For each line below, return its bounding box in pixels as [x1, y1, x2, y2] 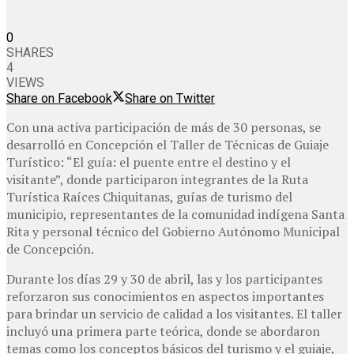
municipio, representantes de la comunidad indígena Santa [6, 205, 345, 224]
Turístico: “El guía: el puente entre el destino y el [6, 153, 291, 171]
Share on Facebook [6, 91, 112, 107]
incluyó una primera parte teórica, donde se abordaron [6, 322, 320, 341]
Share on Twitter [125, 91, 215, 107]
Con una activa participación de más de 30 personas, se [6, 119, 321, 137]
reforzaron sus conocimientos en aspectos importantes [6, 288, 324, 306]
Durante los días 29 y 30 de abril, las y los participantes [6, 270, 322, 288]
